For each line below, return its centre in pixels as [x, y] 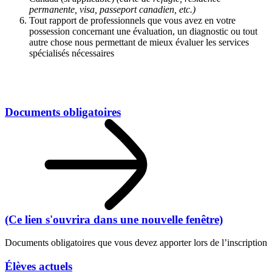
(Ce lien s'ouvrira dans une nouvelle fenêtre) [114, 219]
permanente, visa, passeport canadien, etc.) [112, 9]
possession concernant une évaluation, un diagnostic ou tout [143, 31]
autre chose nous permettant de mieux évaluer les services [139, 42]
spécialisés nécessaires [72, 53]
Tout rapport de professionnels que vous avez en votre [132, 20]
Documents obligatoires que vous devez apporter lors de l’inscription [136, 243]
